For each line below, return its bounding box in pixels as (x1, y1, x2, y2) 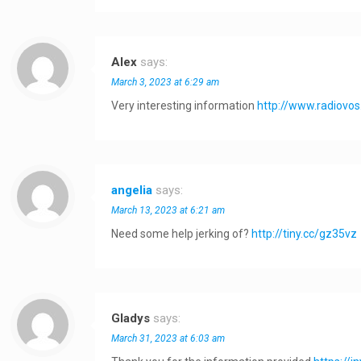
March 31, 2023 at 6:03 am (111, 333, 226, 344)
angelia (111, 183, 153, 197)
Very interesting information (111, 99, 258, 112)
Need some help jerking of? (111, 227, 252, 240)
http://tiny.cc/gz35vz (251, 227, 358, 240)
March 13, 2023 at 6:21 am (111, 205, 226, 216)
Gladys (111, 311, 151, 326)
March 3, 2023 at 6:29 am (111, 77, 220, 88)
